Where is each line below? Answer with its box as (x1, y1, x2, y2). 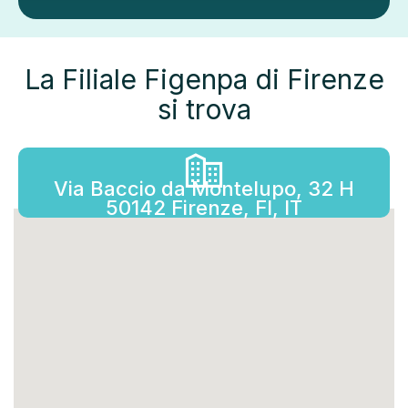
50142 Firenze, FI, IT (106, 195, 302, 219)
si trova (157, 93, 251, 127)
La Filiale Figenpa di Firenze (24, 63, 384, 97)
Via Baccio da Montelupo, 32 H (54, 176, 354, 200)
